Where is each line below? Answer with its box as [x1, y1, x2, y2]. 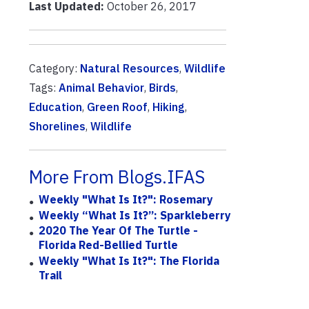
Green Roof [87, 100, 148, 114]
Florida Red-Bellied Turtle [39, 238, 179, 252]
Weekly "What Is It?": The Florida [39, 253, 220, 268]
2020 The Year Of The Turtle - [39, 223, 199, 238]
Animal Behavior [59, 81, 144, 94]
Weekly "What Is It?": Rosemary [39, 192, 214, 207]
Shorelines [29, 119, 86, 133]
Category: [29, 61, 80, 75]
